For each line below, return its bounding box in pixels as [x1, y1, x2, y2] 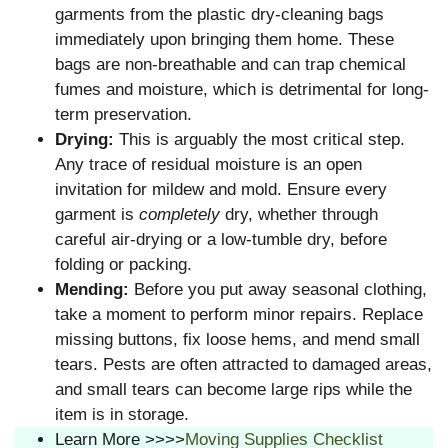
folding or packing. [55, 254, 192, 274]
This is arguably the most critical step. [114, 129, 405, 149]
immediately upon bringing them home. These [55, 29, 394, 49]
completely [139, 204, 220, 224]
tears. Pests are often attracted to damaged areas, [55, 354, 432, 374]
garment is [55, 204, 139, 224]
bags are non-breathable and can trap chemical [55, 54, 406, 74]
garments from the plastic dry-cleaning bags [55, 4, 384, 24]
